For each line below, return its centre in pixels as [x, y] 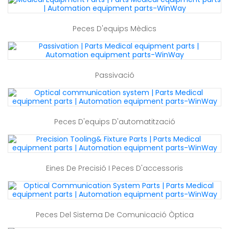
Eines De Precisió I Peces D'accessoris [114, 168]
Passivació [114, 75]
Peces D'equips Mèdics [114, 29]
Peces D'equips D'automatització [114, 122]
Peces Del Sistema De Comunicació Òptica [114, 215]
